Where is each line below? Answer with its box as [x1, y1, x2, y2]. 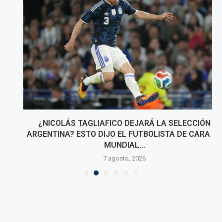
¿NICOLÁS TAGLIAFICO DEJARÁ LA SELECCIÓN [25, 118, 197, 128]
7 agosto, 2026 [90, 155, 132, 163]
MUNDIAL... [90, 140, 132, 150]
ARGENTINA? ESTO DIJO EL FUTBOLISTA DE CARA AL [13, 129, 209, 139]
